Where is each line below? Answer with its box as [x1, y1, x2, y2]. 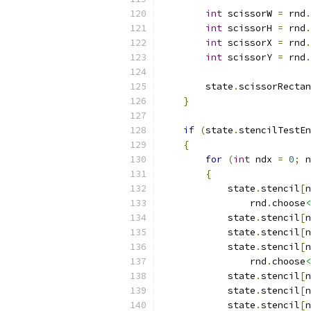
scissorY [222, 51, 278, 63]
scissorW [222, 8, 278, 19]
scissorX [222, 37, 278, 49]
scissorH [222, 22, 278, 34]
